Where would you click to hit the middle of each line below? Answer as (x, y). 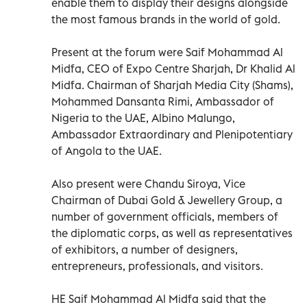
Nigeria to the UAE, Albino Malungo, (143, 118)
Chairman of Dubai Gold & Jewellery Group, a (167, 200)
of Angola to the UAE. (107, 150)
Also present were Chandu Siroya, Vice (148, 183)
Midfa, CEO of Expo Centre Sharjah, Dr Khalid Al (173, 68)
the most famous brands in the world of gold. (166, 19)
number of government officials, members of (165, 216)
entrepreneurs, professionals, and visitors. (157, 266)
